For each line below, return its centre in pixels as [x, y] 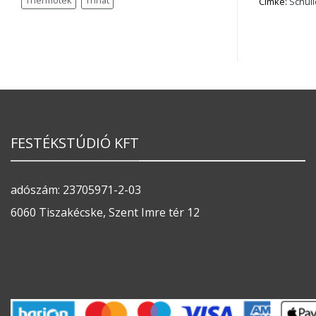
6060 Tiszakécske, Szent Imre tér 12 [105, 213]
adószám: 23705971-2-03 [76, 189]
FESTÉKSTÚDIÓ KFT [75, 143]
